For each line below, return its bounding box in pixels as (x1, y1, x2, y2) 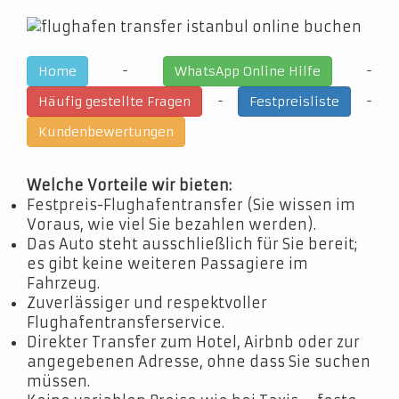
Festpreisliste (249, 94, 340, 110)
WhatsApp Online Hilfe (174, 63, 321, 79)
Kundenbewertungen (38, 124, 174, 140)
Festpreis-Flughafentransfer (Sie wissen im (27, 196, 355, 214)
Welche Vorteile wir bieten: (27, 176, 232, 194)
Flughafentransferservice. (27, 313, 224, 331)
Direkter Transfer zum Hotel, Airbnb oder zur (27, 333, 360, 351)
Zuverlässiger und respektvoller (27, 294, 267, 312)
